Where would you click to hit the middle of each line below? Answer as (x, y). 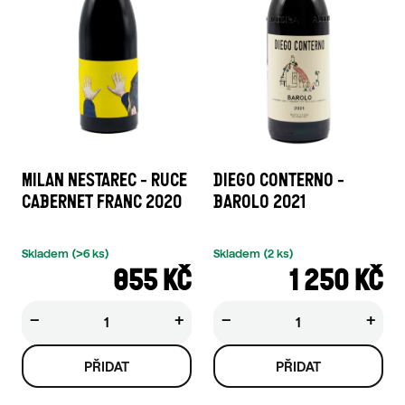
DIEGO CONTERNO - (279, 180)
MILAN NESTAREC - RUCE (104, 180)
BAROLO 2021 (259, 202)
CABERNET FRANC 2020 (102, 202)
